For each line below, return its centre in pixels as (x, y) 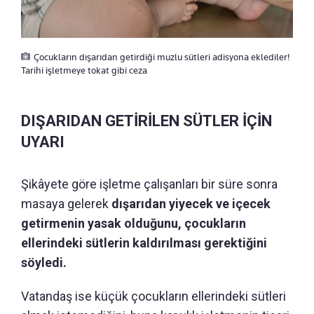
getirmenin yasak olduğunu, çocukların (134, 223)
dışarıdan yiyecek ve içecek (191, 203)
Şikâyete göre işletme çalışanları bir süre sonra (149, 184)
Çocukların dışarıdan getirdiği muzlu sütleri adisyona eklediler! (162, 56)
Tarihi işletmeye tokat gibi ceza (84, 70)
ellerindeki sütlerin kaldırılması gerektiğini (144, 243)
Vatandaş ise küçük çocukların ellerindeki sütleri (153, 296)
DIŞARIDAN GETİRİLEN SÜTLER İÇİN (146, 121)
